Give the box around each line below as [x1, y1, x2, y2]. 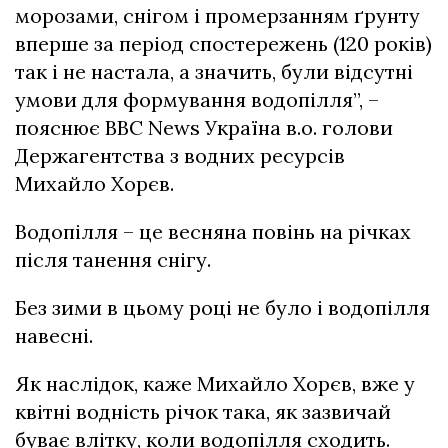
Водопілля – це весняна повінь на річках [15, 219, 411, 244]
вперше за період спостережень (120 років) [15, 31, 432, 56]
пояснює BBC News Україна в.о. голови [15, 115, 393, 140]
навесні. [15, 323, 93, 348]
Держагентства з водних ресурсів [15, 143, 345, 168]
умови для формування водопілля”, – [15, 87, 379, 112]
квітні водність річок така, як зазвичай [15, 399, 391, 424]
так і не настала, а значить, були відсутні [15, 59, 413, 84]
